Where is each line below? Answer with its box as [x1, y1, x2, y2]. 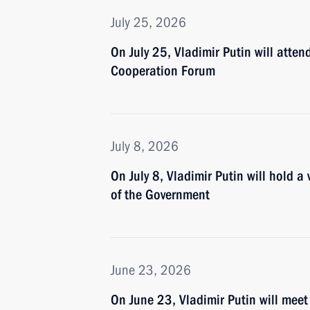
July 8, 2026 [111, 138, 179, 154]
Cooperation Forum [111, 62, 215, 79]
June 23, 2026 [111, 262, 191, 278]
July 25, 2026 [111, 14, 186, 30]
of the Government [111, 186, 210, 203]
